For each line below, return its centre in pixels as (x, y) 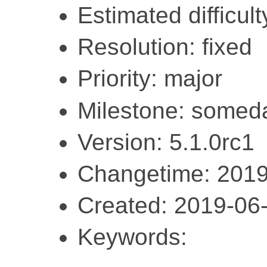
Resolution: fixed (165, 47)
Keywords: (132, 237)
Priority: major (150, 79)
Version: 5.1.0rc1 (166, 142)
